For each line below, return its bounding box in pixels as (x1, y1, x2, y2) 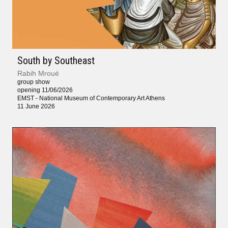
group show (17, 78, 50, 85)
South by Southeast (17, 54, 95, 67)
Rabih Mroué (17, 69, 59, 77)
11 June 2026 (17, 102, 55, 110)
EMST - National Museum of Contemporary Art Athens (17, 94, 165, 102)
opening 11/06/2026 (17, 86, 73, 94)
